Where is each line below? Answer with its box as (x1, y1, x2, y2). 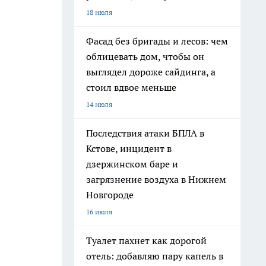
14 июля (86, 100, 112, 109)
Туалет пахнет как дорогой (86, 235, 207, 246)
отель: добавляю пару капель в (86, 250, 223, 262)
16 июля (86, 207, 112, 216)
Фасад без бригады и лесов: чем (86, 35, 228, 47)
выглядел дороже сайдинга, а (86, 66, 216, 78)
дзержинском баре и (86, 158, 178, 170)
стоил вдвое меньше (86, 81, 176, 93)
